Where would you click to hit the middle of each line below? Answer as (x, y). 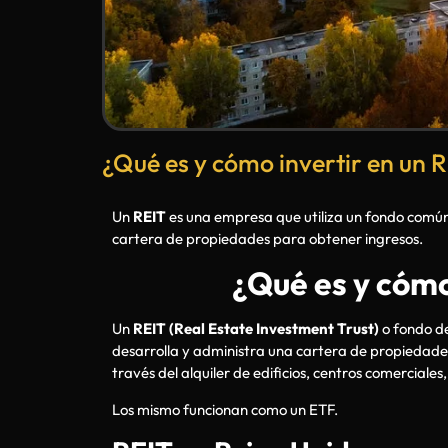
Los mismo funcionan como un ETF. (225, 409)
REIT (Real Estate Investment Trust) (256, 329)
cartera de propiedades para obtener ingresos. (267, 238)
